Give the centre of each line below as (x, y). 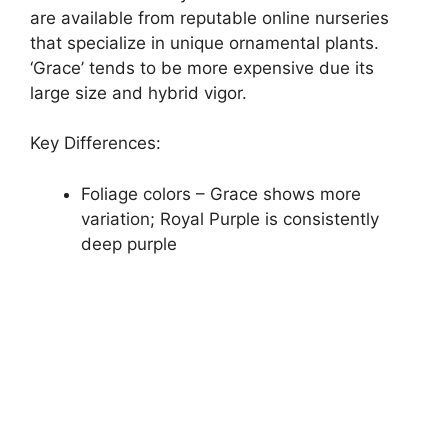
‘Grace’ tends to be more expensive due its (202, 67)
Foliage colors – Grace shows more (221, 193)
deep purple (129, 243)
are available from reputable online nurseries (209, 17)
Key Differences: (95, 143)
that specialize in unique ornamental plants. (204, 42)
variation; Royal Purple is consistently (230, 218)
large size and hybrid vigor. (138, 92)
